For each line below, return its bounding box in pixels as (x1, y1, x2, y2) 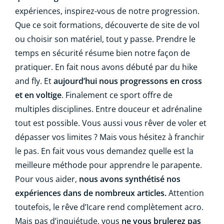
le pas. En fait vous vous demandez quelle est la (15, 145, 193, 156)
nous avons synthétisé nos (77, 173, 180, 184)
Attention (166, 187, 204, 198)
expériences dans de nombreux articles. (15, 187, 166, 198)
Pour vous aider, (15, 173, 77, 184)
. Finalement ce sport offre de (61, 89, 172, 100)
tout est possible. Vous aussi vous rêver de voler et (15, 117, 206, 128)
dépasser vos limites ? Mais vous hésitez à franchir (15, 131, 204, 142)
